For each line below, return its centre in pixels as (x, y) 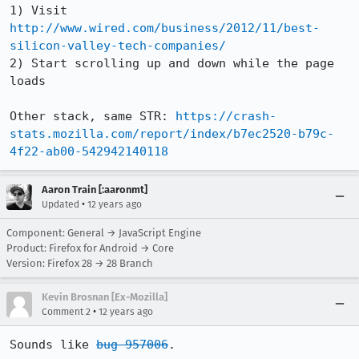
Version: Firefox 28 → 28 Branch (80, 263)
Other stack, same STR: (93, 116)
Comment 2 (66, 312)
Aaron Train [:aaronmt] (95, 190)
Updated (61, 204)
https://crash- (226, 116)
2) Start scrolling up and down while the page (172, 63)
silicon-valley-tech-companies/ (118, 46)
